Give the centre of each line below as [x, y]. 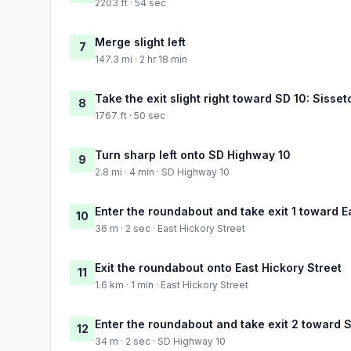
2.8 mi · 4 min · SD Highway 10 [162, 172]
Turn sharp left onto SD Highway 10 [193, 154]
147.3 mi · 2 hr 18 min [141, 59]
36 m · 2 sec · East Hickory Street [170, 228]
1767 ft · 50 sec [130, 115]
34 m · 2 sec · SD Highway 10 [160, 341]
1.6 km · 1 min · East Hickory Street [172, 284]
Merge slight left [140, 42]
